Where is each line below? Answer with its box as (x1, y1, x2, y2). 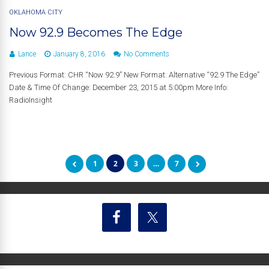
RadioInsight (9, 95, 52, 104)
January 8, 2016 (53, 49, 105, 58)
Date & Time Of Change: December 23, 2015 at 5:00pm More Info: (9, 82, 228, 92)
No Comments (124, 49, 169, 58)
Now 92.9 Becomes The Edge (9, 25, 183, 40)
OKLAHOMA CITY (9, 8, 62, 16)
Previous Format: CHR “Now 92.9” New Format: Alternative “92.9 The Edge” (9, 70, 259, 79)
